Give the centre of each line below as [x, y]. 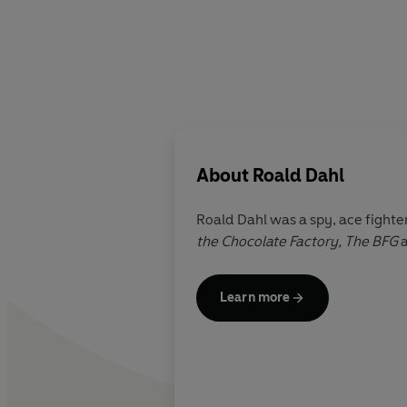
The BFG [372, 242]
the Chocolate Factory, [270, 242]
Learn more [255, 298]
